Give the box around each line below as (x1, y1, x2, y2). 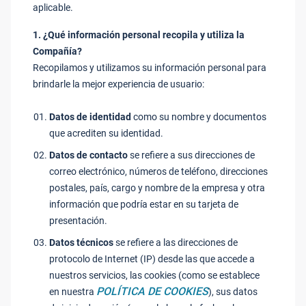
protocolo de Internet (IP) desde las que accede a (49, 253, 255, 264)
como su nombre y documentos (131, 111, 266, 122)
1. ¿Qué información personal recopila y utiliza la (33, 29, 245, 40)
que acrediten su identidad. (49, 128, 163, 139)
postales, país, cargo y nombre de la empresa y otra (49, 182, 265, 193)
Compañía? (33, 46, 82, 57)
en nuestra (49, 286, 96, 297)
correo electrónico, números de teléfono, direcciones (49, 166, 268, 177)
